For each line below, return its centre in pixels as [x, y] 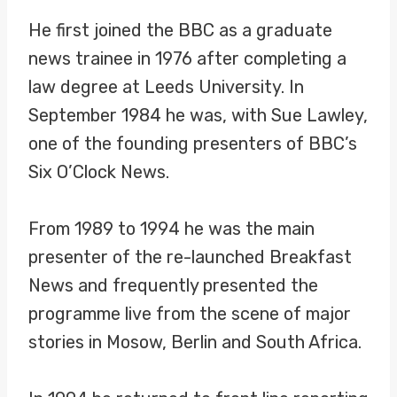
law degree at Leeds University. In [166, 87]
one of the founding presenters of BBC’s [193, 144]
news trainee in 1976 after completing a [187, 58]
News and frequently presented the [173, 285]
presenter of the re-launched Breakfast [190, 257]
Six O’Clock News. [99, 172]
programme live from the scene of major [190, 314]
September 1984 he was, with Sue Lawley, [198, 115]
